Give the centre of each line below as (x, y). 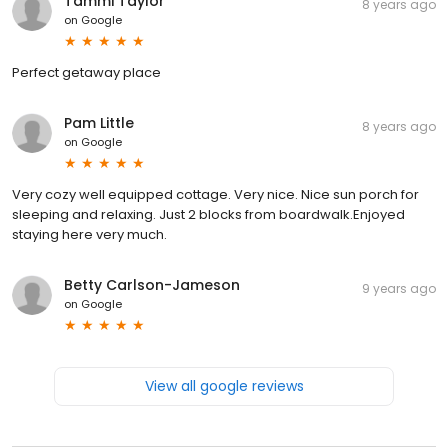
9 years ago (399, 289)
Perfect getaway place (86, 73)
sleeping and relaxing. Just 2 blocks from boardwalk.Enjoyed (208, 215)
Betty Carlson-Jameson (152, 285)
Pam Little (99, 123)
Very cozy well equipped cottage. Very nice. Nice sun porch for (215, 195)
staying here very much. (89, 235)
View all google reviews (224, 386)
